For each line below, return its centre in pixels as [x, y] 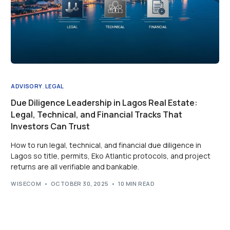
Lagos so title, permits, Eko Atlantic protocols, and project [111, 156]
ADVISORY [27, 86]
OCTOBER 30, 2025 [80, 183]
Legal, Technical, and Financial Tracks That [97, 115]
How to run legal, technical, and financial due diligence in [106, 145]
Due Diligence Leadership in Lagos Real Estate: [104, 103]
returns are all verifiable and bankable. [75, 167]
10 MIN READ [137, 183]
